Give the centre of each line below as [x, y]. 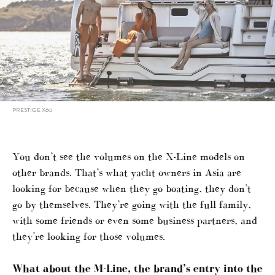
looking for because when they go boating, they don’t [132, 189]
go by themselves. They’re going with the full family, [132, 205]
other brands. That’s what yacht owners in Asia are [127, 173]
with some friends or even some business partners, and [135, 221]
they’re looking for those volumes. [89, 237]
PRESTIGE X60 [32, 110]
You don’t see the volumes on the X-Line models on [129, 157]
